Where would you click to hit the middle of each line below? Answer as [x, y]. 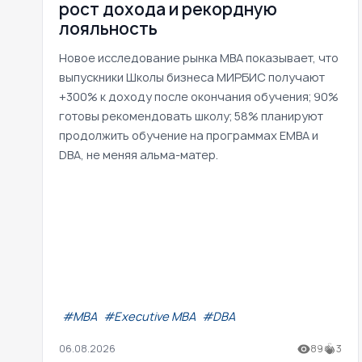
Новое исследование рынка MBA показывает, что [199, 57]
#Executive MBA [149, 316]
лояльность [108, 28]
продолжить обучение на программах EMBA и [189, 135]
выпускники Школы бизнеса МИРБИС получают [192, 77]
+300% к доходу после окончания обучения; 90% [199, 96]
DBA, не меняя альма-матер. [139, 154]
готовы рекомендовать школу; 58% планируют [191, 116]
